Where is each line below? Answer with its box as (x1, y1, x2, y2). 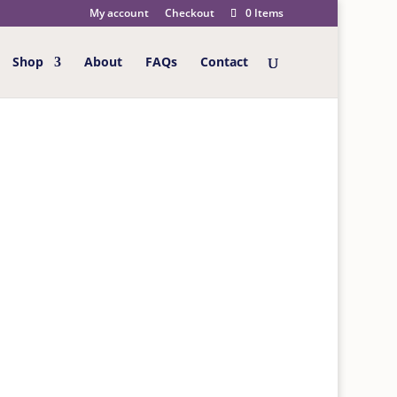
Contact (200, 53, 249, 70)
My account (90, 5, 150, 20)
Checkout (165, 5, 215, 20)
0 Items (245, 5, 284, 20)
